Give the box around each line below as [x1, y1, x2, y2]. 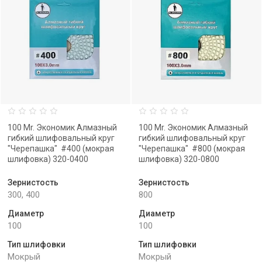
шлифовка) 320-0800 [139, 154, 219, 164]
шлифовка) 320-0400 [8, 154, 88, 164]
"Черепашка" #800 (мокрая [139, 144, 245, 153]
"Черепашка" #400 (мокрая [8, 144, 114, 153]
